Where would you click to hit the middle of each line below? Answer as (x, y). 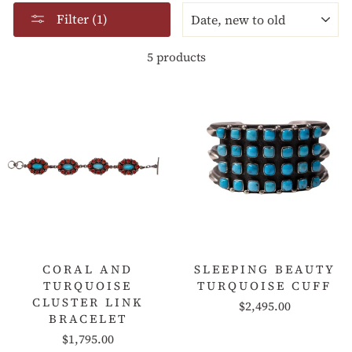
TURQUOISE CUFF (264, 285)
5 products (176, 57)
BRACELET (88, 318)
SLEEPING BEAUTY (264, 269)
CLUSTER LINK (88, 302)
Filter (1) (82, 18)
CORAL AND (88, 269)
